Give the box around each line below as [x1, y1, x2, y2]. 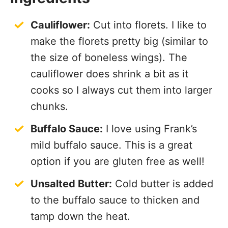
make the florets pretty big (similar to [31, 35, 208, 48]
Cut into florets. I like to [90, 19, 207, 32]
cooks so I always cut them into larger [31, 84, 212, 97]
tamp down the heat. [31, 210, 130, 223]
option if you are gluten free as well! [31, 155, 205, 168]
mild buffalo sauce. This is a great [31, 139, 192, 152]
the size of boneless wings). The [31, 51, 187, 64]
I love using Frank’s [103, 123, 197, 135]
